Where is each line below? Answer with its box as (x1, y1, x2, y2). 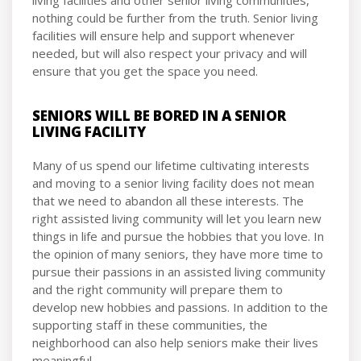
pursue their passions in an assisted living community (32, 263, 326, 280)
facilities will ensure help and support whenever (32, 27, 295, 44)
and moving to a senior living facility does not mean (32, 174, 314, 191)
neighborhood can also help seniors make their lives (32, 334, 318, 351)
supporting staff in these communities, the (32, 316, 268, 333)
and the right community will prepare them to (32, 280, 283, 297)
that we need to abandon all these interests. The (32, 192, 304, 209)
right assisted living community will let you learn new (32, 210, 322, 226)
